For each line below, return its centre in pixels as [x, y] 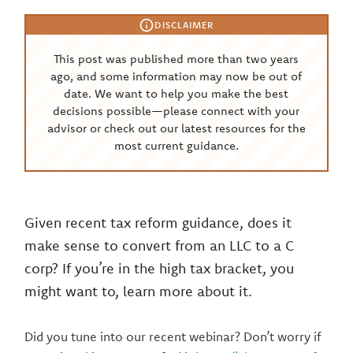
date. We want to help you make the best [176, 93]
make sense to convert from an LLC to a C [160, 245]
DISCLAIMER [184, 25]
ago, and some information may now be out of [176, 76]
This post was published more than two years [176, 59]
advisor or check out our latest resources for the [176, 128]
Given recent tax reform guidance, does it [158, 223]
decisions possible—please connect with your [176, 111]
